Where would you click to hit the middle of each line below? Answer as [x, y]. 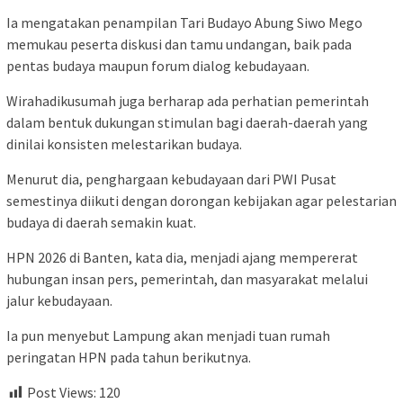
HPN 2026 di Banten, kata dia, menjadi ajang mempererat [182, 257]
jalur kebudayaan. [59, 300]
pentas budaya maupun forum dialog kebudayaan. [158, 65]
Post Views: [62, 392]
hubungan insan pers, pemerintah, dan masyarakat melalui [187, 278]
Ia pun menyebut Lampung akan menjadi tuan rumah [168, 335]
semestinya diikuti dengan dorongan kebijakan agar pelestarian [201, 200]
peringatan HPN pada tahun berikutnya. [129, 357]
